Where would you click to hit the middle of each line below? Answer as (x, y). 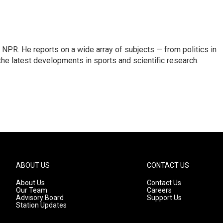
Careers (160, 190)
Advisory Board (40, 197)
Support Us (165, 197)
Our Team (32, 190)
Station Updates (41, 205)
